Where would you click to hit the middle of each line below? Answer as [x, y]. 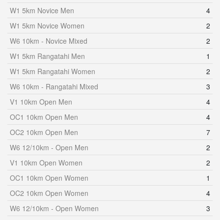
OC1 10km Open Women [49, 178]
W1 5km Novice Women [47, 26]
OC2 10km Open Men [44, 132]
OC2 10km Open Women [49, 193]
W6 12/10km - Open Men [49, 147]
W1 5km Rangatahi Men [47, 56]
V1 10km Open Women [46, 163]
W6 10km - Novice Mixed [49, 41]
